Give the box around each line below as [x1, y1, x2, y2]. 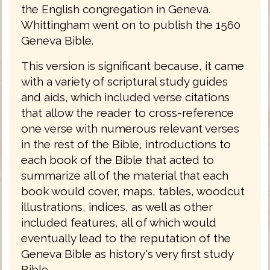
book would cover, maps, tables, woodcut [21, 184, 245, 198]
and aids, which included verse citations [21, 90, 230, 104]
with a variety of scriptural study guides [21, 75, 228, 89]
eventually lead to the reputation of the [21, 231, 231, 245]
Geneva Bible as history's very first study [21, 247, 233, 261]
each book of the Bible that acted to [21, 153, 214, 167]
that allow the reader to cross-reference [21, 106, 234, 120]
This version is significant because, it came [21, 59, 244, 73]
